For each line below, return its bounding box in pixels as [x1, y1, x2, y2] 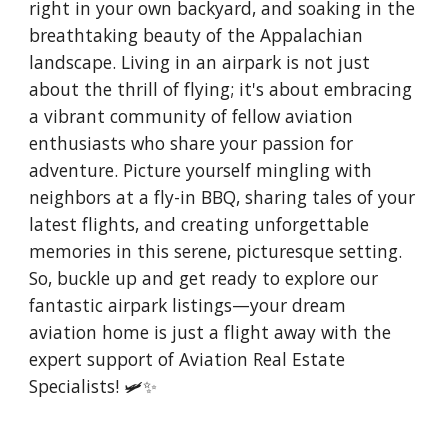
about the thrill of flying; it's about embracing [29, 77, 413, 101]
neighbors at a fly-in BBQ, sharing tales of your [29, 185, 416, 209]
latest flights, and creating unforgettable [29, 212, 370, 236]
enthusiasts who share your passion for [29, 131, 354, 155]
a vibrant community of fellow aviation [29, 104, 354, 128]
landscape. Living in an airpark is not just [29, 50, 371, 74]
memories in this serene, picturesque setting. [29, 239, 403, 263]
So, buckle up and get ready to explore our [29, 266, 379, 290]
